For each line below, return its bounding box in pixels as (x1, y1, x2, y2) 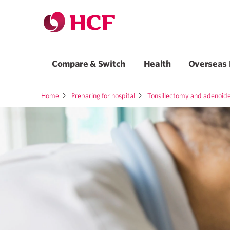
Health (143, 59, 171, 69)
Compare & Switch (52, 59, 126, 69)
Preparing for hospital (71, 92, 135, 100)
